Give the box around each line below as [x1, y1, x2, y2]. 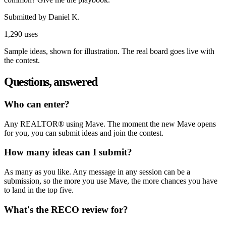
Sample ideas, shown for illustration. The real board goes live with [4, 47, 214, 56]
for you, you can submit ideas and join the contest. [4, 128, 163, 137]
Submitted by [4, 13, 48, 22]
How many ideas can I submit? [4, 147, 132, 158]
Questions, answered [4, 75, 97, 88]
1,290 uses [4, 30, 38, 39]
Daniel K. [48, 13, 80, 22]
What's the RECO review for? [4, 204, 128, 215]
